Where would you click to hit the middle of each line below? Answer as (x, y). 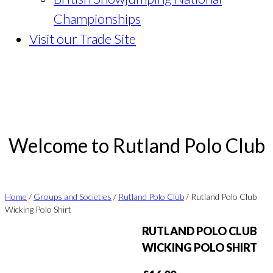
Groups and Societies (73, 197)
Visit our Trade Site (83, 39)
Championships (97, 19)
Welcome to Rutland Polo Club (136, 145)
